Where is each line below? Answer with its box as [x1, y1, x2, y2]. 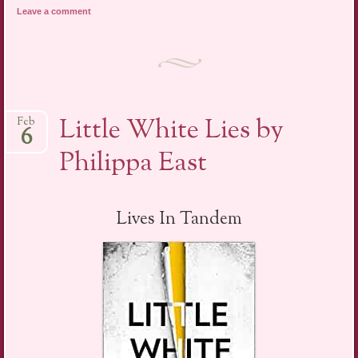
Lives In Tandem [116, 207, 242, 233]
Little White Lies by [59, 112, 284, 151]
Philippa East [59, 145, 208, 184]
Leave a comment [17, 6, 92, 16]
